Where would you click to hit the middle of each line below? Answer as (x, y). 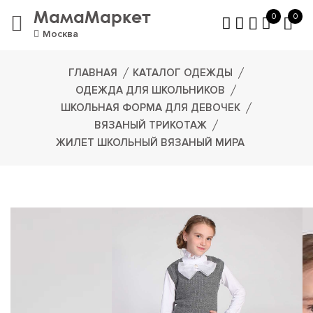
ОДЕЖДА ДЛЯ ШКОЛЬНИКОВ (150, 90)
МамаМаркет (92, 16)
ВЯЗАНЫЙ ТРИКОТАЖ (150, 125)
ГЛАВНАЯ (93, 73)
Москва (60, 34)
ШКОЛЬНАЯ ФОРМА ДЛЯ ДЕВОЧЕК (150, 108)
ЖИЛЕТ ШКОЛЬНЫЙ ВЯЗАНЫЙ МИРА (150, 143)
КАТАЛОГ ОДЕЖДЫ (182, 73)
